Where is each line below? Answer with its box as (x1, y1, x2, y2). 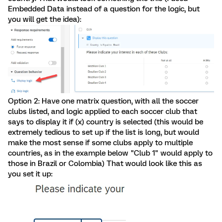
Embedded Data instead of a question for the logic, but (8, 4, 200, 13)
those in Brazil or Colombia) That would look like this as (8, 159, 202, 168)
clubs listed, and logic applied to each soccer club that (8, 107, 197, 116)
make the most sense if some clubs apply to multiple (8, 138, 193, 147)
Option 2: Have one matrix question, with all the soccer (8, 96, 199, 106)
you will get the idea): (8, 15, 81, 24)
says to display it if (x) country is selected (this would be (8, 117, 203, 126)
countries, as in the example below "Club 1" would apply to (8, 148, 213, 158)
